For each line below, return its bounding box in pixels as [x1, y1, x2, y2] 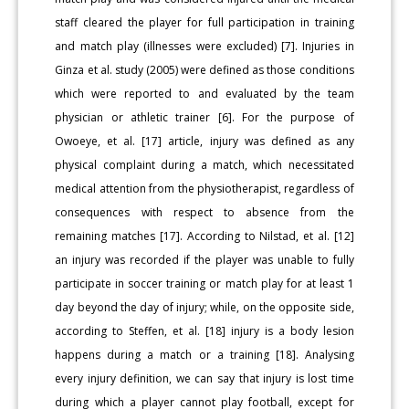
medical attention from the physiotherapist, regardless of [55, 181, 354, 197]
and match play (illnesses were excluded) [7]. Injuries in [55, 38, 354, 55]
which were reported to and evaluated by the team [55, 86, 354, 102]
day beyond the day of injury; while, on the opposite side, [55, 299, 354, 316]
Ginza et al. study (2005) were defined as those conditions [55, 62, 354, 79]
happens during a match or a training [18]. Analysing [55, 347, 354, 363]
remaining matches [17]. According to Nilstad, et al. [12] [55, 228, 354, 245]
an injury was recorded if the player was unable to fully [55, 252, 354, 268]
